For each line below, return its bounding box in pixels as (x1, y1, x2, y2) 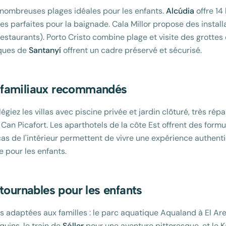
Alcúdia (166, 6, 194, 16)
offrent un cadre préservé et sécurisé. (61, 45, 202, 55)
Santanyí (29, 45, 61, 55)
